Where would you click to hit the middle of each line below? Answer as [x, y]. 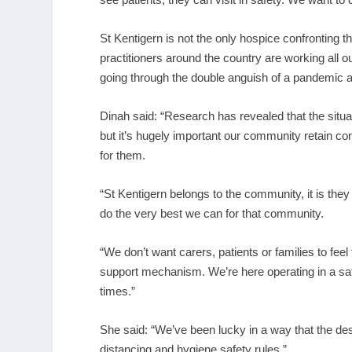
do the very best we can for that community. [212, 213]
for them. [123, 155]
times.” [118, 291]
